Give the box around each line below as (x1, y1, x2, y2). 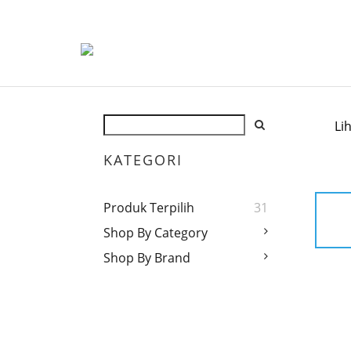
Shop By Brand (103, 249, 190, 267)
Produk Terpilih (103, 199, 194, 217)
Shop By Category (103, 224, 208, 242)
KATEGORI (103, 150, 183, 170)
